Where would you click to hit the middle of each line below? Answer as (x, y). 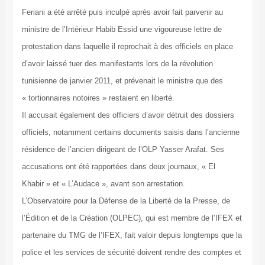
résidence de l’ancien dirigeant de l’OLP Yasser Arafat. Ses (123, 150)
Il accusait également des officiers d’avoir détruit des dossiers (128, 115)
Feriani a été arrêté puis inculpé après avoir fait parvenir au (122, 12)
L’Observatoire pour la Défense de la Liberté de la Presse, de (126, 201)
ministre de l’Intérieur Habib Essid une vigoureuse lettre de (122, 30)
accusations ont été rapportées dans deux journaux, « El (118, 167)
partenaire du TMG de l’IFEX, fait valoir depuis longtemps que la (132, 235)
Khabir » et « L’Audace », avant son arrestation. (103, 184)
